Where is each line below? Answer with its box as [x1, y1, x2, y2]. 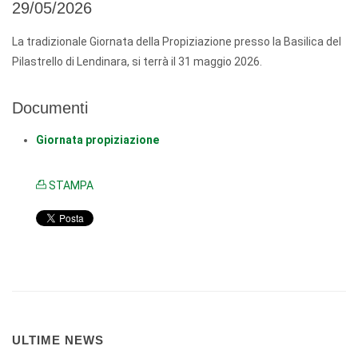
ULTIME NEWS [12, 333, 104, 347]
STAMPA [46, 179, 93, 192]
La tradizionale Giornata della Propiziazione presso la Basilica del [12, 35, 341, 48]
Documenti [12, 99, 88, 117]
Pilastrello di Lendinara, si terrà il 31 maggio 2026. [12, 55, 265, 68]
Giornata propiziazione [36, 133, 159, 146]
